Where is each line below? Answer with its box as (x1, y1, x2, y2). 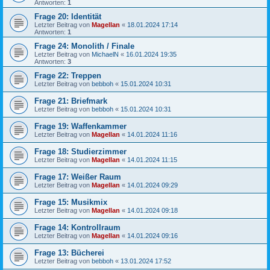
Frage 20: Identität (34, 12, 101, 21)
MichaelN (92, 51, 119, 58)
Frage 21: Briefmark (34, 96, 107, 105)
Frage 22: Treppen (34, 71, 101, 80)
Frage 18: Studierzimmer (34, 147, 127, 156)
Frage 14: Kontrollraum (34, 223, 121, 232)
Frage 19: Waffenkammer (34, 122, 127, 131)
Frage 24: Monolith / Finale (34, 42, 134, 51)
